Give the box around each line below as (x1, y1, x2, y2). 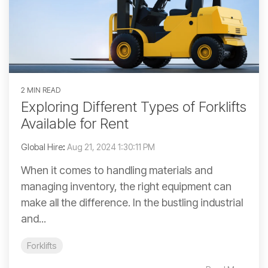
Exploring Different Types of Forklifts (21, 98, 246, 116)
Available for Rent (21, 115, 129, 133)
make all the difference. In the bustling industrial (21, 196, 243, 209)
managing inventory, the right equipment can (21, 180, 232, 193)
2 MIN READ (21, 86, 60, 95)
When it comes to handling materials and (21, 164, 212, 177)
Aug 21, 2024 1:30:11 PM (67, 142, 155, 153)
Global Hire (21, 142, 63, 153)
